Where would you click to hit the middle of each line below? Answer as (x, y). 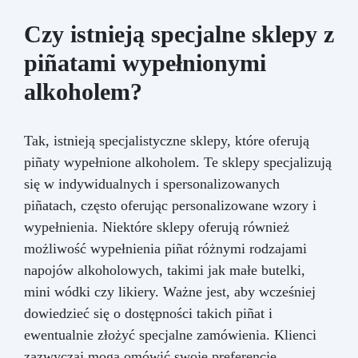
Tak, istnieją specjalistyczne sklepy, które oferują (167, 140)
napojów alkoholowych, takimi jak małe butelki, (165, 270)
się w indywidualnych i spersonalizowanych (152, 183)
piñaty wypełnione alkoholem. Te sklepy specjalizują (178, 162)
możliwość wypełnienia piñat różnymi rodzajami (165, 248)
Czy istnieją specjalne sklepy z (179, 34)
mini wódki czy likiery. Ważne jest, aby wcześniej (170, 291)
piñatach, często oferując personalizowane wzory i (170, 205)
